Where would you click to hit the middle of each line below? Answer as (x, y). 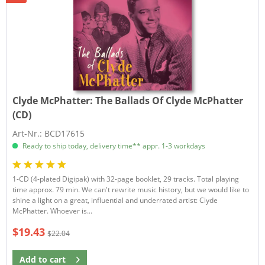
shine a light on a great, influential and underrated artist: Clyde (115, 200)
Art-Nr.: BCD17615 (49, 133)
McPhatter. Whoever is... (53, 211)
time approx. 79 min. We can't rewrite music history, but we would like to (131, 189)
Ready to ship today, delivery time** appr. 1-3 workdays (113, 146)
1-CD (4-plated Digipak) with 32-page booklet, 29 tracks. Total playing (126, 179)
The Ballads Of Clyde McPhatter (169, 100)
